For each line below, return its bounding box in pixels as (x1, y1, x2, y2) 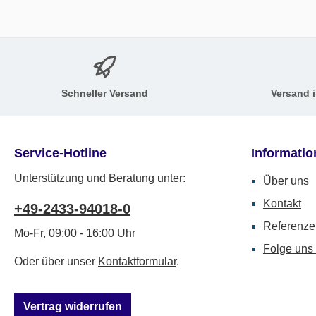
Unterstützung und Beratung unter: (14, 172, 186, 184)
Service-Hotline (14, 146, 107, 160)
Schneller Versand (61, 87, 148, 99)
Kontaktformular (98, 255, 176, 267)
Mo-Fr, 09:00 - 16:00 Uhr (14, 227, 135, 239)
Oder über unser (14, 255, 98, 267)
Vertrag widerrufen (23, 300, 122, 312)
